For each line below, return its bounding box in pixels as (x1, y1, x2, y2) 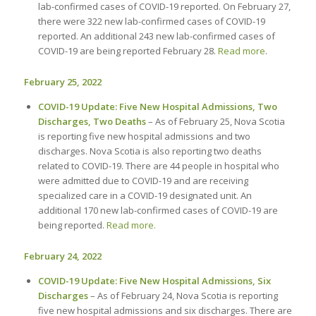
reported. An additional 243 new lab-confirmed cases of (37, 30, 275, 43)
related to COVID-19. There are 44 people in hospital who (37, 159, 279, 173)
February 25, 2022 (23, 75, 102, 89)
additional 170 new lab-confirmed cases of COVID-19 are (37, 204, 278, 217)
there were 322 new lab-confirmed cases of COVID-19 (37, 15, 265, 28)
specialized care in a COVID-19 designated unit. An (37, 189, 252, 202)
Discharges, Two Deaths (37, 115, 146, 128)
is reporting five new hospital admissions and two (37, 130, 250, 143)
